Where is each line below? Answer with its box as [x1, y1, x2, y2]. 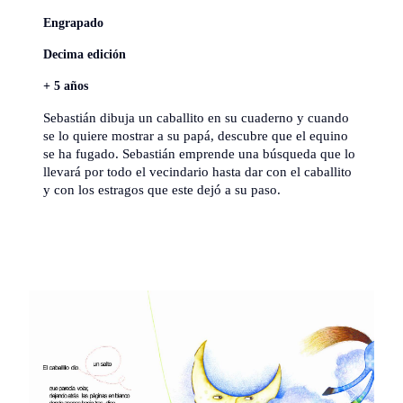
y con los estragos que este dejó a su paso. [43, 182, 281, 197]
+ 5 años [43, 78, 88, 94]
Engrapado [43, 14, 103, 30]
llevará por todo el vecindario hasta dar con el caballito [43, 164, 352, 179]
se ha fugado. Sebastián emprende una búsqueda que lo [43, 146, 355, 161]
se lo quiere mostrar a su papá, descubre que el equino [43, 128, 348, 143]
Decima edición [43, 46, 126, 61]
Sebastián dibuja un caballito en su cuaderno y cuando [43, 110, 349, 125]
